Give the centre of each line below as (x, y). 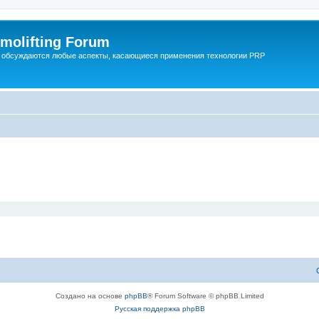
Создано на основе (90, 296)
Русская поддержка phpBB (159, 308)
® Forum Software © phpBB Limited (205, 296)
